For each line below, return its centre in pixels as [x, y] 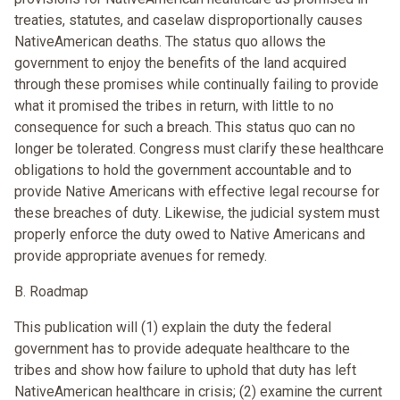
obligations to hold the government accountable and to [183, 171]
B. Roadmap [51, 292]
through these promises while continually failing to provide [196, 85]
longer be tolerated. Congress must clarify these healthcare [199, 149]
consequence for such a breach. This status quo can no [185, 128]
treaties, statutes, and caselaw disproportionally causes [188, 21]
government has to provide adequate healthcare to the [182, 349]
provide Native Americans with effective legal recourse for [197, 192]
